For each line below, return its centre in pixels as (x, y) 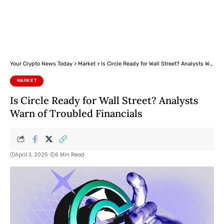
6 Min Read (69, 154)
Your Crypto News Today (41, 64)
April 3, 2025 (31, 154)
